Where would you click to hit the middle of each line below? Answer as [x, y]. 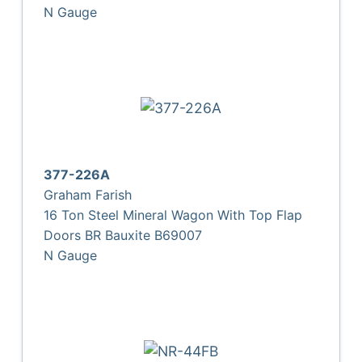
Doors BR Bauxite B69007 [123, 235]
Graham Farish [88, 194]
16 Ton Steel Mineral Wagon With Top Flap [173, 215]
